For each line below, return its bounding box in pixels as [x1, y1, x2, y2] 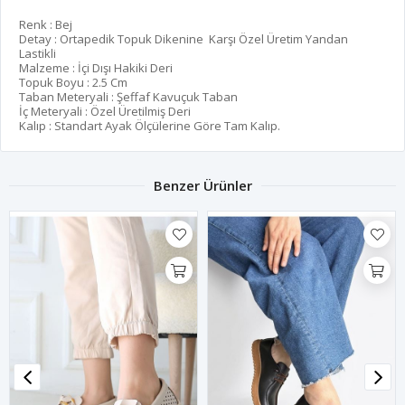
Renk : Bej [19, 16, 72, 33]
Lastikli [19, 45, 56, 62]
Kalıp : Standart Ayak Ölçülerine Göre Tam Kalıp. [19, 118, 280, 135]
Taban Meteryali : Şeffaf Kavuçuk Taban [19, 89, 238, 106]
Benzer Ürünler [153, 176, 252, 195]
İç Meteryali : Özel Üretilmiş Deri [19, 103, 191, 120]
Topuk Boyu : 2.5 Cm [19, 74, 127, 91]
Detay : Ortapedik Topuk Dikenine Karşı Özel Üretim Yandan [19, 31, 348, 48]
